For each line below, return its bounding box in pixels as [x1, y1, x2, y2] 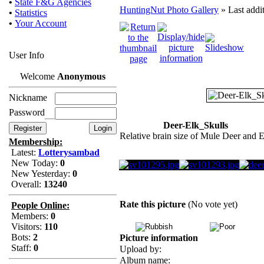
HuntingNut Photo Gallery [120, 5, 219, 15]
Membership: [9, 137, 62, 147]
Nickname [9, 93, 47, 103]
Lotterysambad [38, 147, 100, 157]
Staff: [9, 243, 34, 253]
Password [9, 107, 45, 117]
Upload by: [120, 244, 161, 254]
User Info [9, 50, 44, 60]
